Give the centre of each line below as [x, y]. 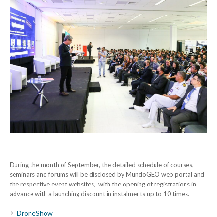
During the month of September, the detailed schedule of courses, [102, 164]
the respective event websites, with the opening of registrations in [103, 184]
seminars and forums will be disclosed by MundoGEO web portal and [107, 174]
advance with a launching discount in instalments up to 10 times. [100, 194]
